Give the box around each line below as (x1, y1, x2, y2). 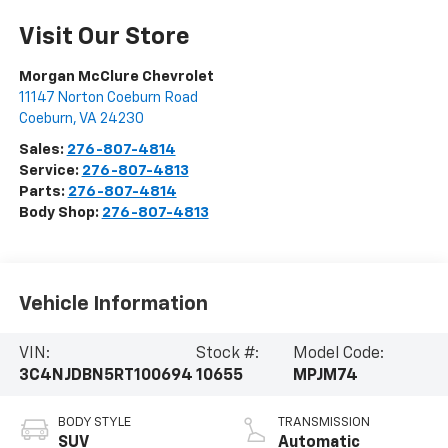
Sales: (18, 142, 67, 158)
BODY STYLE (57, 416, 131, 430)
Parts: (18, 184, 68, 200)
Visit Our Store (18, 25, 190, 50)
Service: (18, 163, 82, 179)
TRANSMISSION (278, 416, 370, 430)
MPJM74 (293, 367, 359, 384)
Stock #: (196, 345, 260, 362)
